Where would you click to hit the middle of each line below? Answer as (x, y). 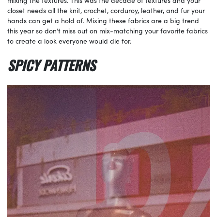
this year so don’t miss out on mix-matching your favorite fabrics (108, 31)
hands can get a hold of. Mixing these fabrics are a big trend (103, 21)
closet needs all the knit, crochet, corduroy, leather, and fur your (106, 10)
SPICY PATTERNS (51, 65)
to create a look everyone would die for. (69, 41)
